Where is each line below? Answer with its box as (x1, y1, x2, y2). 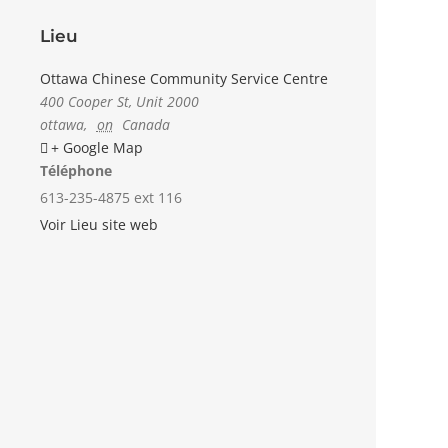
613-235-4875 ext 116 (40, 188, 182, 207)
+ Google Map (51, 138, 143, 157)
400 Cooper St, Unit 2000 (40, 92, 199, 111)
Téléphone (40, 161, 112, 180)
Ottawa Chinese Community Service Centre (40, 69, 328, 88)
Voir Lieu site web (40, 215, 158, 234)
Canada (122, 115, 171, 134)
